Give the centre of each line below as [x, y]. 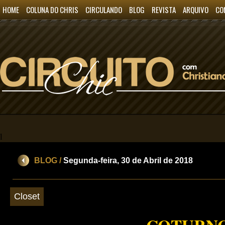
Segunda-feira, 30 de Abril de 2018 [128, 160]
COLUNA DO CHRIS [52, 10]
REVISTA [164, 10]
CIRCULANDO [104, 10]
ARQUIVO [196, 10]
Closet [27, 196]
